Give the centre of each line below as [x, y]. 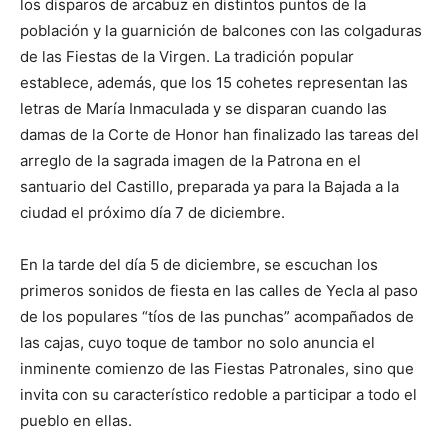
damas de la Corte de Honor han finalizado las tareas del [219, 135]
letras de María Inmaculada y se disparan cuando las [203, 109]
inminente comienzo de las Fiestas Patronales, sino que [217, 369]
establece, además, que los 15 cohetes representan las [214, 83]
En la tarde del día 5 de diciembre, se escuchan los [199, 265]
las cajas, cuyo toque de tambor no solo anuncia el [197, 343]
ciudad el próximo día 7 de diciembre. [152, 213]
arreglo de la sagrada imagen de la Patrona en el [190, 161]
